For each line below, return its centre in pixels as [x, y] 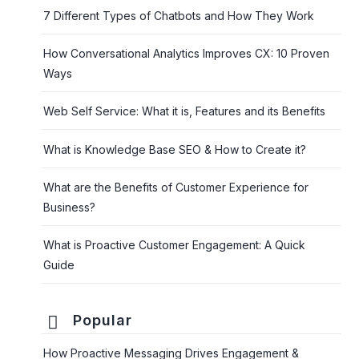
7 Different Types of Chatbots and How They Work [179, 15]
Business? [70, 207]
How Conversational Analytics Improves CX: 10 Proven [187, 54]
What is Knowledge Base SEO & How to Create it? [175, 149]
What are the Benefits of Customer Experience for [176, 187]
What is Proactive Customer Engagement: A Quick [175, 244]
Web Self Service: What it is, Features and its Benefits [185, 111]
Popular [103, 320]
